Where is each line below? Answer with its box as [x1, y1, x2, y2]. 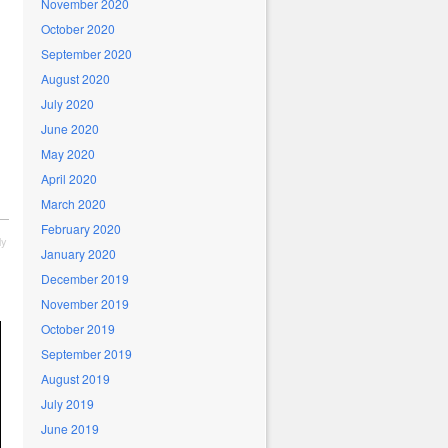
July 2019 [41, 395, 94, 412]
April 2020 [41, 170, 97, 187]
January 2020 [41, 245, 116, 262]
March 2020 [41, 195, 106, 212]
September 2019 [41, 345, 132, 362]
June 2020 [41, 120, 99, 137]
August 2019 [41, 370, 110, 387]
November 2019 [41, 295, 129, 312]
